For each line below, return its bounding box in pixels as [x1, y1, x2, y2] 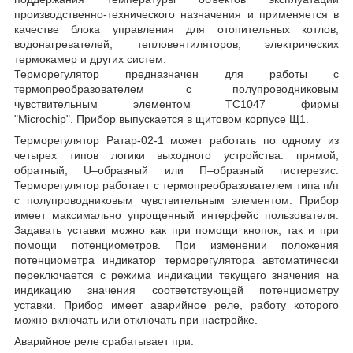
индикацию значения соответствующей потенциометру [14, 283, 339, 296]
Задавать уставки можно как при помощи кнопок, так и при [14, 223, 339, 236]
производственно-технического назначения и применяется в [14, 7, 339, 20]
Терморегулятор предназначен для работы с [14, 67, 339, 80]
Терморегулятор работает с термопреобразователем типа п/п [14, 178, 339, 191]
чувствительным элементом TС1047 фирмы [14, 97, 339, 110]
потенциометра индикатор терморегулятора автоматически [14, 253, 339, 266]
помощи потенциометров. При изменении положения [14, 238, 339, 251]
